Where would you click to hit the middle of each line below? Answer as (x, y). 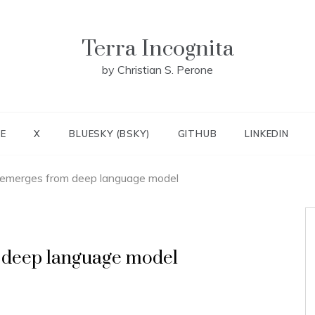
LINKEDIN (267, 134)
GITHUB (197, 134)
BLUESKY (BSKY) (109, 134)
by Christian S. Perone (157, 70)
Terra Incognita (157, 49)
